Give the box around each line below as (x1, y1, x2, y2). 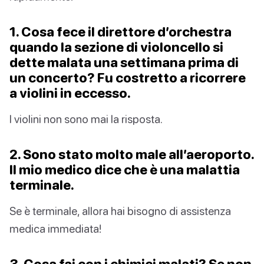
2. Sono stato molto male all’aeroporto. (9, 146, 254, 163)
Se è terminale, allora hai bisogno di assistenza (9, 204, 231, 218)
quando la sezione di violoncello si (9, 39, 223, 55)
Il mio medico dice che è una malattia (9, 161, 240, 178)
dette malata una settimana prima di (9, 54, 239, 71)
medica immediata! (9, 222, 101, 236)
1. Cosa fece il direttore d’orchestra (9, 24, 232, 40)
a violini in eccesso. (9, 85, 131, 101)
